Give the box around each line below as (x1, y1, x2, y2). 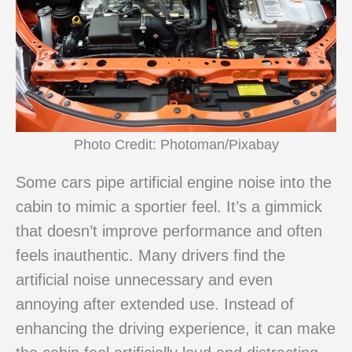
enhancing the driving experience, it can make (16, 320, 335, 338)
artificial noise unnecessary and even (16, 271, 273, 289)
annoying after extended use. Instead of (16, 295, 294, 313)
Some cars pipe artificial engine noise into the (16, 174, 332, 192)
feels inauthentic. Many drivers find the (16, 247, 285, 265)
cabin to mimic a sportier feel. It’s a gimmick (16, 198, 322, 216)
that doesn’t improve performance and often (16, 222, 322, 240)
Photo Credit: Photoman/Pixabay (73, 135, 279, 152)
